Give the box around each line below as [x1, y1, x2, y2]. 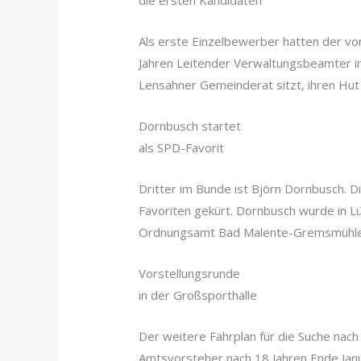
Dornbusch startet [139, 118, 245, 135]
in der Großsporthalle [139, 287, 258, 304]
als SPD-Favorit [139, 139, 225, 156]
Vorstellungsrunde [139, 265, 241, 282]
